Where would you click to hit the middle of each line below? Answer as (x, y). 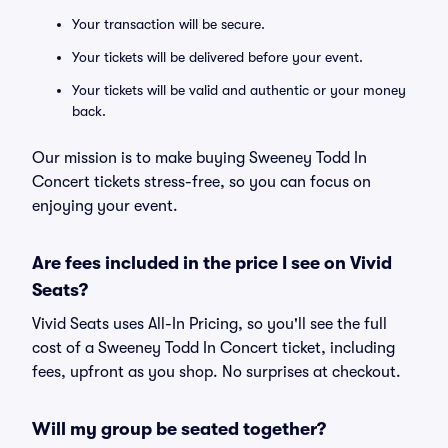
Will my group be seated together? (179, 429)
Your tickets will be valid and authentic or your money (239, 90)
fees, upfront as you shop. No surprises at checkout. (216, 372)
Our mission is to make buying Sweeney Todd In (199, 158)
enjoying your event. (105, 206)
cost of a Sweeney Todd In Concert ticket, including (213, 348)
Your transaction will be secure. (168, 24)
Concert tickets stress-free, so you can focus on (201, 182)
